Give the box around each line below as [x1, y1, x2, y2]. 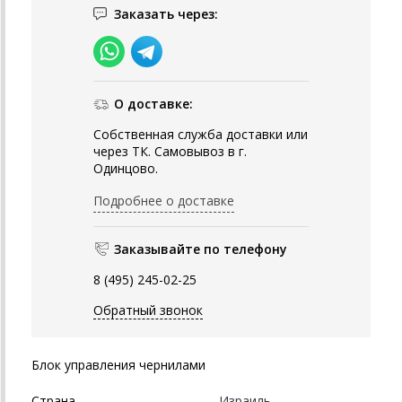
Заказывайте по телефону [114, 240, 287, 258]
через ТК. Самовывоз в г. [93, 143, 247, 161]
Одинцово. [93, 160, 158, 178]
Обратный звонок [93, 301, 203, 319]
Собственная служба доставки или [93, 126, 308, 144]
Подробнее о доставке [93, 192, 234, 210]
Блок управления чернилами [31, 356, 205, 374]
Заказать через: [114, 5, 218, 23]
